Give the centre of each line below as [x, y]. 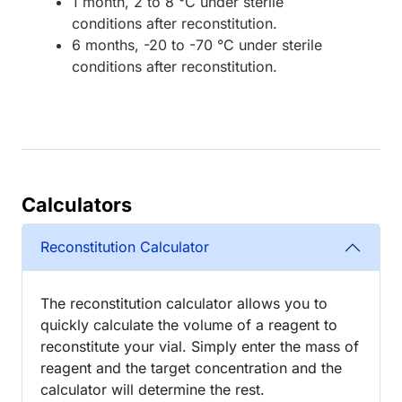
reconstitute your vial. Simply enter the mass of [200, 346]
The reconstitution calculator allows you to [184, 303]
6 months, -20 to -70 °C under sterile [197, 44]
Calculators [77, 204]
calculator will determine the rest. [153, 389]
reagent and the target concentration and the [191, 367]
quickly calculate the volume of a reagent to [189, 324]
